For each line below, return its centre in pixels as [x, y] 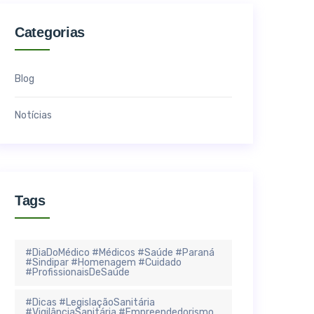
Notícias [33, 115]
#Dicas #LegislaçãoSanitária [90, 302]
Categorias [50, 32]
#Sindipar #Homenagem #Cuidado [103, 262]
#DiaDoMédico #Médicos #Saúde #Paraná [120, 252]
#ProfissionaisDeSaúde [77, 272]
